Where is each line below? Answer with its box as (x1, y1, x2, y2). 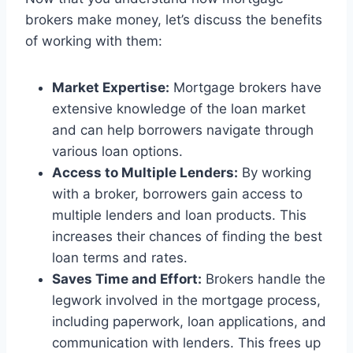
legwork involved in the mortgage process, (52, 292, 321, 308)
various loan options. (52, 143, 183, 159)
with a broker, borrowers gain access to (52, 185, 303, 202)
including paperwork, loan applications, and (52, 313, 326, 329)
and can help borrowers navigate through (52, 121, 314, 138)
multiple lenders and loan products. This (52, 206, 307, 223)
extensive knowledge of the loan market (52, 100, 306, 117)
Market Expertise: (52, 79, 169, 95)
